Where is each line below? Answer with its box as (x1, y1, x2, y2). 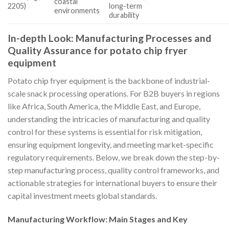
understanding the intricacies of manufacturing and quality (8, 114, 210, 124)
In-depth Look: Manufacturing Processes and (8, 32, 211, 44)
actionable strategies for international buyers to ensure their (8, 178, 217, 188)
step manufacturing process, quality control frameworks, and (8, 165, 219, 175)
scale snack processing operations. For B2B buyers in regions (8, 88, 220, 99)
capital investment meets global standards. (8, 191, 157, 201)
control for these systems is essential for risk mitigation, (8, 127, 202, 137)
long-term (109, 2, 143, 11)
